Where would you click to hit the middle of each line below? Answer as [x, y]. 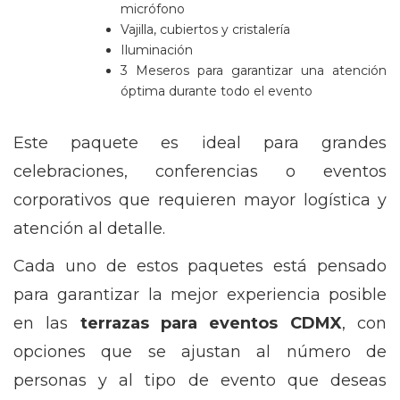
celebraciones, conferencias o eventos [200, 171]
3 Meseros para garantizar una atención [254, 71]
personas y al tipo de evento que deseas [200, 380]
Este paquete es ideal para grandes [200, 143]
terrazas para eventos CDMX [211, 323]
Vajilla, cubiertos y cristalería [205, 29]
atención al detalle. [89, 229]
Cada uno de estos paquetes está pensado [200, 266]
